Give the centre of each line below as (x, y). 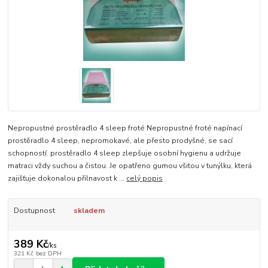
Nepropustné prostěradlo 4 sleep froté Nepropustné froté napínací (125, 128)
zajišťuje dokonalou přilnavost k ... (67, 178)
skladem (89, 210)
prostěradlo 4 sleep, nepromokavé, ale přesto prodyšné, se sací (121, 140)
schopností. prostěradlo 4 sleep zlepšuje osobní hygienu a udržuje (125, 153)
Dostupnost (34, 210)
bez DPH (48, 254)
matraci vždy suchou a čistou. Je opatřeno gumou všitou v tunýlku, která (130, 165)
